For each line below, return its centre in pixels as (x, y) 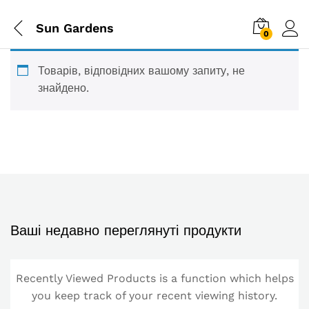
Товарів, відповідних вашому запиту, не (141, 71)
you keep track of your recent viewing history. (154, 296)
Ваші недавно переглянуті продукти (126, 230)
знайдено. (63, 88)
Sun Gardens (75, 28)
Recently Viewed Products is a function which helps (154, 278)
